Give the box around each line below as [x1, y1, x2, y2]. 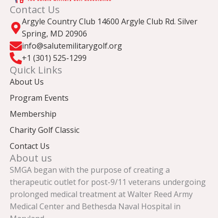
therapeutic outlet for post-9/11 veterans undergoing [10, 177, 206, 187]
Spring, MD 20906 [22, 28, 87, 39]
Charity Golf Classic [10, 125, 79, 135]
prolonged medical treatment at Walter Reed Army [10, 189, 193, 200]
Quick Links [10, 63, 62, 76]
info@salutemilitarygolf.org [22, 40, 122, 51]
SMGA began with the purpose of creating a [10, 164, 170, 175]
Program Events [10, 92, 69, 103]
